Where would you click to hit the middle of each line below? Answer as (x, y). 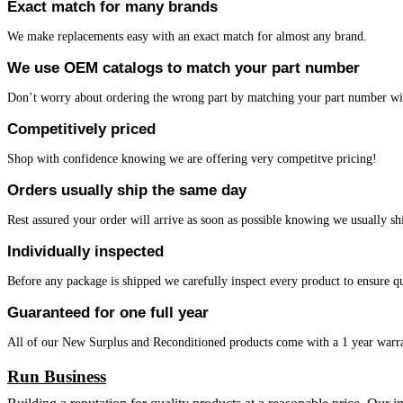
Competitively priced (81, 129)
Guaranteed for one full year (108, 312)
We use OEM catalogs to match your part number (184, 67)
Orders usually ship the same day (127, 190)
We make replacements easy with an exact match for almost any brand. (187, 36)
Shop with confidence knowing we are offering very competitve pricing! (192, 158)
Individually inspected (85, 251)
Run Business (57, 376)
